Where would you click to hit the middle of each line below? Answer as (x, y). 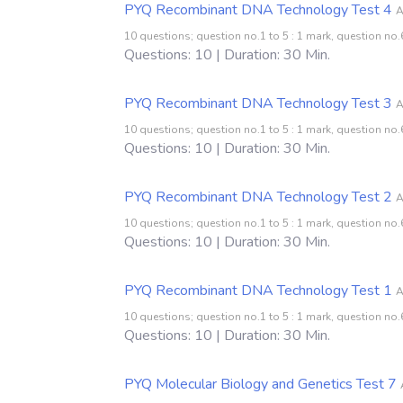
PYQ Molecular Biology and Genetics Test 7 (260, 384)
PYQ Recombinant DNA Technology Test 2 (258, 197)
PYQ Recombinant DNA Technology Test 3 (258, 103)
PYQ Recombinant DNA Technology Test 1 (258, 290)
